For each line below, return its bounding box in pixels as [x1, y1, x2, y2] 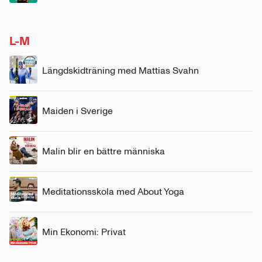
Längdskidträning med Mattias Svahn [42, 64, 199, 76]
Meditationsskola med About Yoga [42, 185, 184, 197]
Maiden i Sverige [42, 105, 113, 116]
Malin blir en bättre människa [42, 145, 165, 157]
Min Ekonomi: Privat [42, 226, 126, 237]
